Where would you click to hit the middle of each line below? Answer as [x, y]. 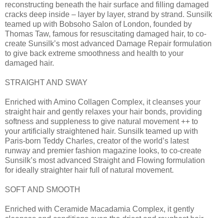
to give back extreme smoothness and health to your [94, 53]
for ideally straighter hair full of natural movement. [89, 170]
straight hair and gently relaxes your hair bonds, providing [103, 111]
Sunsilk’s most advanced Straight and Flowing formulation [105, 160]
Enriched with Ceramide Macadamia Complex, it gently [100, 209]
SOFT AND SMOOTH [43, 189]
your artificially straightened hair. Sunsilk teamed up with [101, 131]
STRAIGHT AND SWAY [46, 82]
